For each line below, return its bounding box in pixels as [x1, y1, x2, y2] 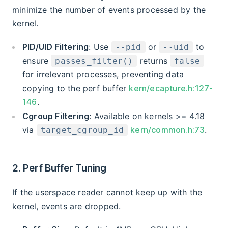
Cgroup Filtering [22, 110, 90, 121]
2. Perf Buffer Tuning [12, 162, 107, 174]
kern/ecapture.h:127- [129, 82, 213, 93]
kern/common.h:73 [130, 124, 205, 135]
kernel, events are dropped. [12, 201, 121, 211]
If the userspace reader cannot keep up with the [12, 187, 203, 197]
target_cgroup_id [40, 125, 124, 135]
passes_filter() [55, 55, 133, 66]
